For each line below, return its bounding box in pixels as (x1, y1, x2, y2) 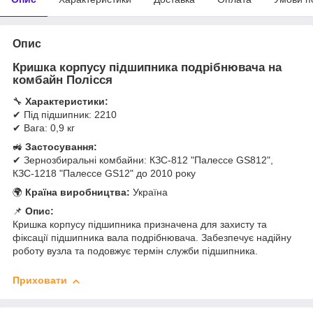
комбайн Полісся (13, 73, 112, 87)
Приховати (13, 275, 67, 286)
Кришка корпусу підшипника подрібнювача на (13, 61, 282, 75)
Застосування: (25, 141, 97, 153)
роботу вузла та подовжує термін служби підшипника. (13, 245, 258, 257)
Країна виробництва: (25, 187, 130, 198)
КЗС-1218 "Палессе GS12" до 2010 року (13, 168, 196, 180)
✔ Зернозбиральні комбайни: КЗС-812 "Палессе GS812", (13, 154, 273, 166)
